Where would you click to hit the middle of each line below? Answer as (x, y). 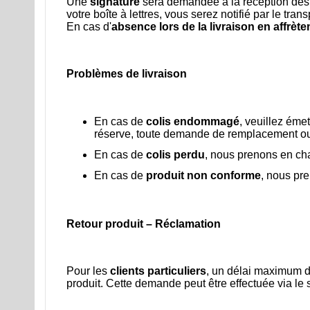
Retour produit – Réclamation (144, 224)
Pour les (88, 271)
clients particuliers (158, 271)
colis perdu (175, 155)
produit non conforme (203, 176)
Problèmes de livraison (127, 74)
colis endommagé (193, 122)
